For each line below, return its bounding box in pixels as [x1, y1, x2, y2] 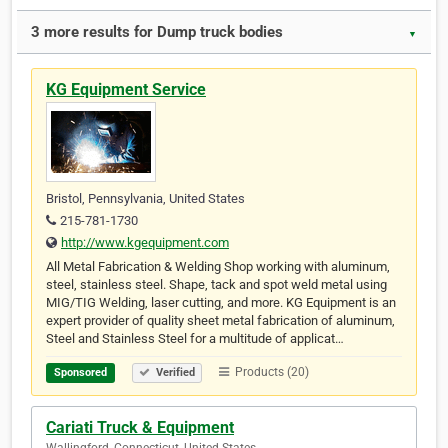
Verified [153, 366, 195, 380]
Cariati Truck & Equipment [46, 418, 234, 438]
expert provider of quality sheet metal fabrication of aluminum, [46, 313, 395, 329]
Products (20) [232, 365, 309, 380]
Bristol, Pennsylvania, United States [46, 191, 245, 207]
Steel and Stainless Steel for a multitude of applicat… [46, 331, 344, 347]
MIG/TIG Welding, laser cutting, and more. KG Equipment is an [46, 295, 396, 311]
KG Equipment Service [46, 80, 206, 100]
